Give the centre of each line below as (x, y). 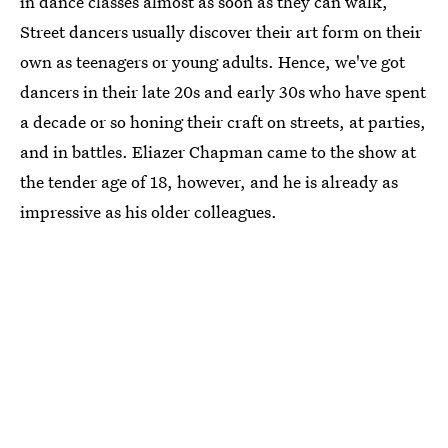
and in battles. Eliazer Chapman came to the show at (218, 151)
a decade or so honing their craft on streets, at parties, (223, 121)
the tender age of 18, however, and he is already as (209, 181)
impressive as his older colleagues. (148, 211)
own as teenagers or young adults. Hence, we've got (212, 61)
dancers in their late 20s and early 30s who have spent (223, 91)
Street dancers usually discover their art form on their (221, 31)
